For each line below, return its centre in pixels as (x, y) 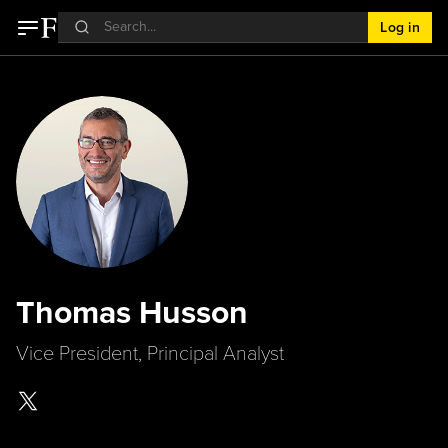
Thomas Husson (132, 311)
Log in (400, 27)
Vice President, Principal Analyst (150, 352)
